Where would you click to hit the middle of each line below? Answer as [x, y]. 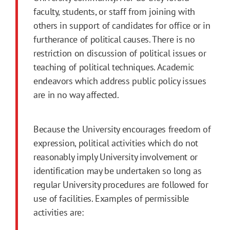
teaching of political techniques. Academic [114, 67]
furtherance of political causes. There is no [114, 40]
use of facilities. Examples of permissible [111, 199]
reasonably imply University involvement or [116, 157]
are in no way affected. [77, 95]
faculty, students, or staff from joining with [114, 12]
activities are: [59, 213]
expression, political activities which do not [116, 143]
